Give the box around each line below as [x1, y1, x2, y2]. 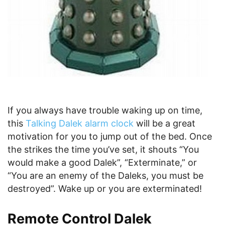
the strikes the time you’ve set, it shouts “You [8, 144, 199, 155]
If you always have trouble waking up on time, [8, 105, 202, 116]
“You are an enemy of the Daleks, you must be [8, 170, 203, 181]
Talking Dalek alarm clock [26, 118, 136, 129]
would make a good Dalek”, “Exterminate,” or [8, 157, 197, 168]
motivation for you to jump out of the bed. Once [8, 131, 212, 142]
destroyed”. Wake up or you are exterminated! [8, 183, 202, 194]
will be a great [136, 118, 195, 129]
